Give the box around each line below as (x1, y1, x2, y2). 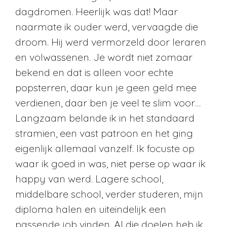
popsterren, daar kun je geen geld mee (15, 81, 197, 94)
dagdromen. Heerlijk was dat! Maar (15, 5, 178, 18)
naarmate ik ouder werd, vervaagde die (15, 20, 198, 33)
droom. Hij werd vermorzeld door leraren (15, 35, 206, 48)
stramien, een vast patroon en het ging (15, 126, 193, 139)
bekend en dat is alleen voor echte (15, 65, 173, 79)
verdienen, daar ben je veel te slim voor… (15, 96, 201, 109)
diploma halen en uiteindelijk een (15, 202, 166, 215)
